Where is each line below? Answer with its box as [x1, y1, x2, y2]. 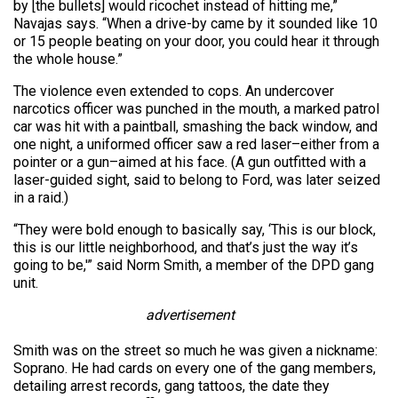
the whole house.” [13, 50, 123, 68]
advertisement [146, 306, 235, 323]
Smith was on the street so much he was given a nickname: [13, 341, 378, 359]
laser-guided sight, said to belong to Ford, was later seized [13, 171, 380, 188]
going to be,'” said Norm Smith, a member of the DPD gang [13, 256, 374, 274]
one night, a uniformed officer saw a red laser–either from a [13, 135, 379, 153]
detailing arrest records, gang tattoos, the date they [13, 377, 330, 394]
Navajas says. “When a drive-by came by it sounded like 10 [13, 14, 378, 32]
